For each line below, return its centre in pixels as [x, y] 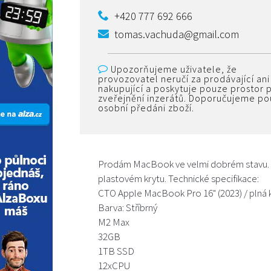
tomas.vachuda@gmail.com [177, 34]
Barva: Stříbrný [128, 207]
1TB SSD [116, 251]
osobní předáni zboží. [146, 107]
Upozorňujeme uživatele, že [173, 69]
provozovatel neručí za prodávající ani [184, 78]
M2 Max [114, 222]
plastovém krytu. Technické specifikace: [178, 178]
